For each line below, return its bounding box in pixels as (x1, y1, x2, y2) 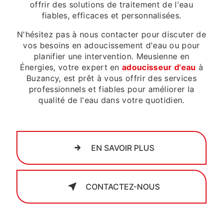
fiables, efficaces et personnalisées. (41, 10, 182, 20)
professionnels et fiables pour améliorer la (28, 84, 195, 94)
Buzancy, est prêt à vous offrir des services (26, 73, 197, 83)
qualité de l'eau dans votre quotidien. (38, 95, 185, 105)
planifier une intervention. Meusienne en (33, 51, 190, 61)
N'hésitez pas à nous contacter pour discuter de (16, 29, 207, 39)
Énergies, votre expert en (19, 62, 122, 72)
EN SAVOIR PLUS (91, 142, 154, 153)
